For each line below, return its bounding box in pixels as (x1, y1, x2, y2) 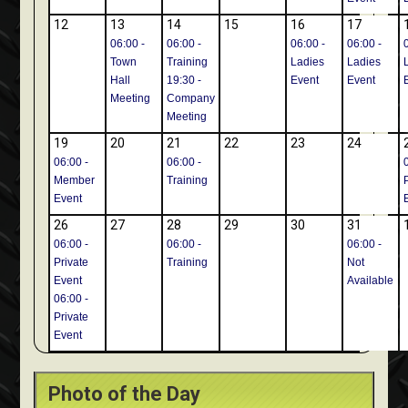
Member (54, 174, 96, 188)
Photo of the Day (48, 382, 201, 406)
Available (347, 274, 394, 288)
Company (167, 92, 216, 106)
